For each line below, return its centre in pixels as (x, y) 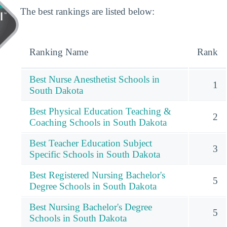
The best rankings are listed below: (87, 12)
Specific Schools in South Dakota (95, 155)
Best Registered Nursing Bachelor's (97, 175)
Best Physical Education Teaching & (100, 111)
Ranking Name (59, 52)
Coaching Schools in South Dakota (98, 123)
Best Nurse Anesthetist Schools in (94, 80)
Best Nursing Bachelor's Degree (91, 207)
